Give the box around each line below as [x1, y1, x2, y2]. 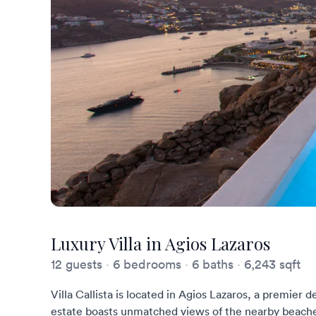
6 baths [188, 256, 237, 272]
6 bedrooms [109, 256, 185, 272]
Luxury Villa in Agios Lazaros [51, 232, 270, 255]
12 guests [51, 256, 106, 272]
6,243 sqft [241, 256, 300, 272]
